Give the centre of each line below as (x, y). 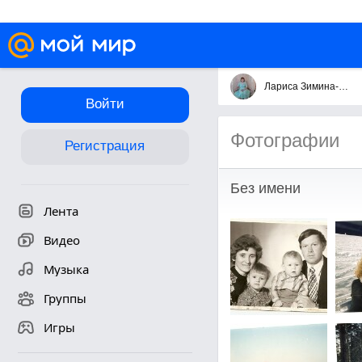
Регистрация (105, 146)
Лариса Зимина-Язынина (343, 86)
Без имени (265, 188)
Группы (65, 298)
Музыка (66, 269)
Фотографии (284, 140)
